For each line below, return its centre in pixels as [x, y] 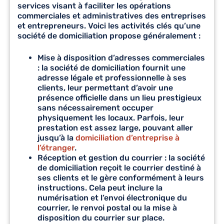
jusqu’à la [55, 137]
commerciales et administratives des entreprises [112, 15]
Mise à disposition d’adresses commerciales [121, 57]
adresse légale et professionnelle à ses [112, 77]
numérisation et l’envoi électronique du [112, 197]
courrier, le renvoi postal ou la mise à [107, 207]
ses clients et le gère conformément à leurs [121, 177]
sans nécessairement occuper [95, 107]
